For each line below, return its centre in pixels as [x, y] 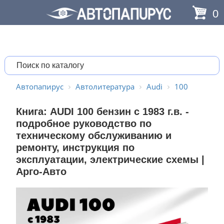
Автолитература [105, 86]
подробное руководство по [83, 123]
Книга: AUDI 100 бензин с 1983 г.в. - [102, 111]
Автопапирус [39, 86]
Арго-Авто [41, 171]
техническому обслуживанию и [93, 135]
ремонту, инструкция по [75, 147]
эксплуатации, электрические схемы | [110, 159]
